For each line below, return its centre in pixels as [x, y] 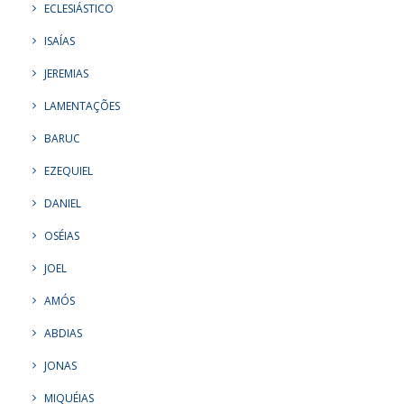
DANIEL [63, 203]
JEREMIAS [66, 73]
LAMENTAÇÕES [82, 106]
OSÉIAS [62, 236]
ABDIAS [63, 333]
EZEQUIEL [69, 171]
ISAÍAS [60, 41]
